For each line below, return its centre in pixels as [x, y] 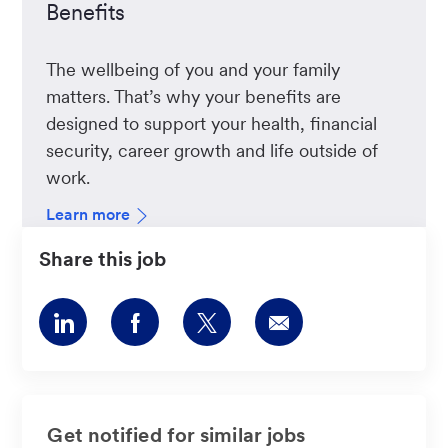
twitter [246, 359]
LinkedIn [111, 359]
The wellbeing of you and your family [193, 69]
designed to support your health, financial [212, 123]
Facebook [187, 359]
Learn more [88, 214]
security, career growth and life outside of [212, 150]
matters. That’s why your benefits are [194, 96]
